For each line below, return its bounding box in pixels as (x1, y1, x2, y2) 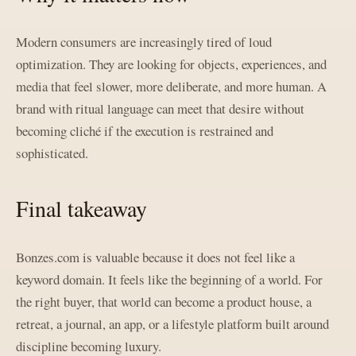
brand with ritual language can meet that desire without (16, 99, 304, 118)
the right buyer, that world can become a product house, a (16, 292, 311, 311)
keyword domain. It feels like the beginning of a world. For (16, 269, 323, 288)
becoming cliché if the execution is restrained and (16, 122, 273, 141)
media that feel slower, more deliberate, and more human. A (16, 77, 327, 96)
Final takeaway (16, 193, 147, 224)
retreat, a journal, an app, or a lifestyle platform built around (16, 314, 329, 333)
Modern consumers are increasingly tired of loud (16, 33, 272, 52)
